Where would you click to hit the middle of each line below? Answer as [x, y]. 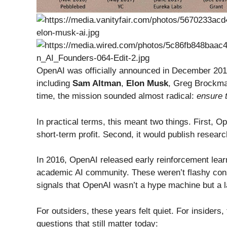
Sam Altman [97, 84]
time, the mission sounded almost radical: [117, 96]
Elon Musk [147, 84]
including [54, 84]
